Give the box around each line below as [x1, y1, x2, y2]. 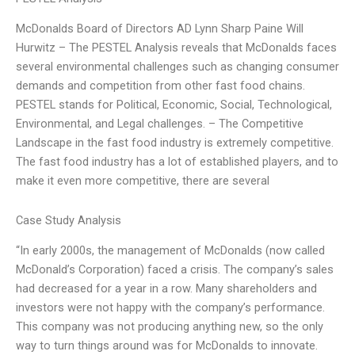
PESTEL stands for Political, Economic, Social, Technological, [16, 97, 332, 113]
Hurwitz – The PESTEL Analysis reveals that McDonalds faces [16, 40, 337, 55]
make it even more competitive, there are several [16, 174, 269, 189]
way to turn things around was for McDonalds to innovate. [16, 338, 318, 353]
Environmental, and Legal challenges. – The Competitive [16, 116, 303, 132]
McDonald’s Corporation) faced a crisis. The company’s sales [16, 262, 334, 277]
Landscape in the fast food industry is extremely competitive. [16, 136, 334, 151]
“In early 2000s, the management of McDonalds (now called [16, 243, 325, 258]
